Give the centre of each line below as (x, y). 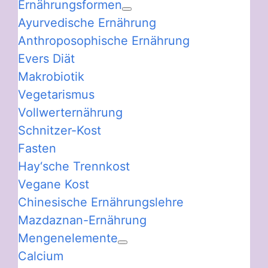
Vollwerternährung (70, 113)
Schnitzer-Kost (60, 131)
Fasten (37, 149)
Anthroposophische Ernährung (104, 41)
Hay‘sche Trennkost (74, 167)
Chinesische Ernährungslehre (101, 202)
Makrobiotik (51, 77)
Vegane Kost (54, 185)
